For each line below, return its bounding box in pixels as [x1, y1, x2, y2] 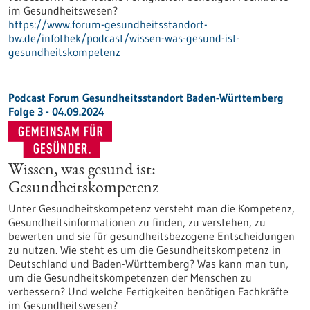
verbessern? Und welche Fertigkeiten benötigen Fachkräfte [8, 284, 289, 298]
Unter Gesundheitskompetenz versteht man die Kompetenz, [8, 201, 295, 215]
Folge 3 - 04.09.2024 [8, 104, 104, 118]
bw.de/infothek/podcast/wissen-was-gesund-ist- [8, 31, 240, 45]
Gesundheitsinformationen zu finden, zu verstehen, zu [8, 215, 266, 229]
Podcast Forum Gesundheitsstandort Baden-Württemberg [8, 91, 284, 104]
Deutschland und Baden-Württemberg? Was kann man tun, [8, 257, 289, 271]
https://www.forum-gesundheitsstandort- [8, 17, 208, 31]
